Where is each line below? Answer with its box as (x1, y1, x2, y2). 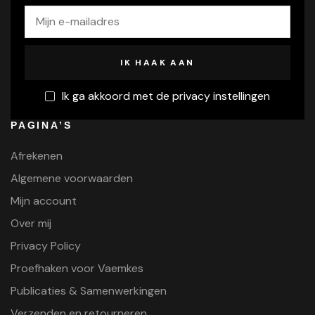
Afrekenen (11, 148, 63, 164)
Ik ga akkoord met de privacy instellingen (62, 89, 270, 104)
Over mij (11, 216, 51, 231)
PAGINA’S (11, 120, 72, 131)
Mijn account (11, 193, 77, 209)
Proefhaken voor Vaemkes (11, 261, 143, 276)
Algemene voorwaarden (11, 171, 133, 186)
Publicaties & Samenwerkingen (11, 283, 167, 299)
